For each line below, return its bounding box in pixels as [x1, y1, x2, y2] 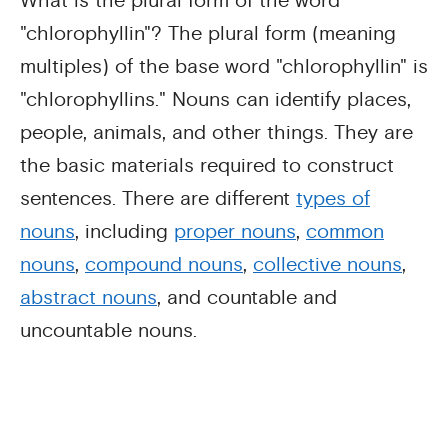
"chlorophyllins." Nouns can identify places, [20, 87, 411, 112]
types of [296, 186, 370, 211]
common [306, 219, 384, 244]
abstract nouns [20, 285, 157, 310]
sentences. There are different [20, 186, 296, 211]
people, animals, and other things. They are [20, 120, 413, 145]
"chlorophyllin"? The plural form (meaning [20, 21, 396, 46]
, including [75, 219, 174, 244]
